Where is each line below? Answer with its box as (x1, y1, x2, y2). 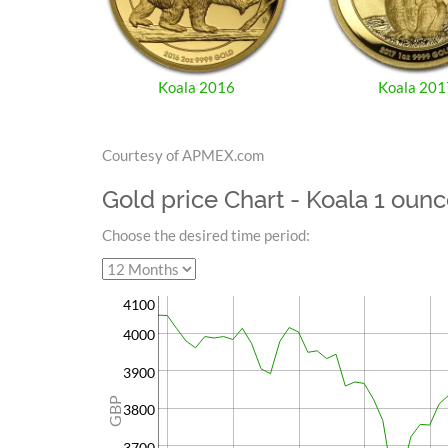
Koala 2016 (158, 77, 236, 96)
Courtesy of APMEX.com (102, 145, 264, 164)
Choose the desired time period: (102, 225, 310, 244)
